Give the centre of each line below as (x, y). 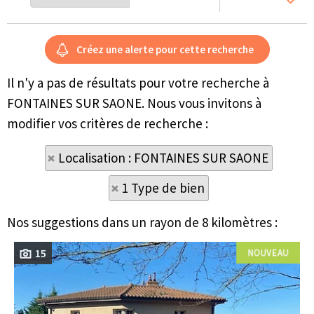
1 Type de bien (163, 188)
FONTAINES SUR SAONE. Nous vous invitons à (134, 103)
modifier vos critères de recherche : (108, 123)
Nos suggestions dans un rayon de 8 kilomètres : (142, 222)
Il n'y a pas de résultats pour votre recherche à (138, 83)
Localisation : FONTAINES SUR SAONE (163, 158)
